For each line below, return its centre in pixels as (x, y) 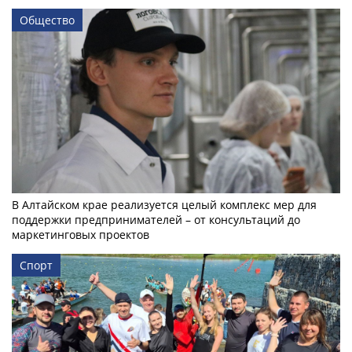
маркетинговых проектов (81, 234)
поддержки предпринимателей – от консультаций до (156, 219)
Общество (47, 20)
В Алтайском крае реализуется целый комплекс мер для (164, 204)
